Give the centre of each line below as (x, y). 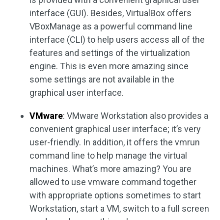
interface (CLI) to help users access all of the (117, 40)
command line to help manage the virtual (108, 156)
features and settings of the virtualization (110, 53)
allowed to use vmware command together (113, 182)
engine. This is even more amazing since (109, 66)
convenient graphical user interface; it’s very (115, 129)
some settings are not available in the (102, 80)
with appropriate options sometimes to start (115, 195)
